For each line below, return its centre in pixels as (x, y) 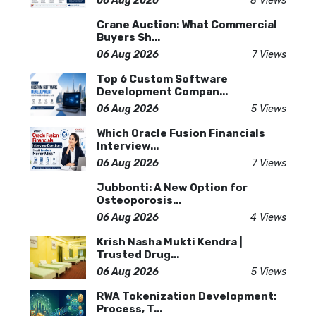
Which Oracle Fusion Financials (181, 133)
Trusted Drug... (138, 255)
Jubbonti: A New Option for (172, 188)
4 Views (268, 218)
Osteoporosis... (139, 200)
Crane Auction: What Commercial (187, 25)
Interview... (128, 146)
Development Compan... (162, 92)
